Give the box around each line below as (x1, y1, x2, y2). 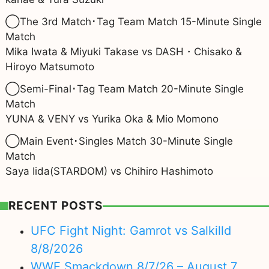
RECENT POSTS (8, 199, 103, 213)
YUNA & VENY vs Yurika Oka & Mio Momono (5, 112, 219, 125)
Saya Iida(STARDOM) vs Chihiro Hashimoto (5, 165, 213, 177)
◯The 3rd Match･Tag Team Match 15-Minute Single (5, 15, 262, 28)
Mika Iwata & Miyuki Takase (5, 45, 139, 58)
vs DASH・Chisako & (138, 45, 242, 58)
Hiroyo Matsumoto (5, 60, 94, 73)
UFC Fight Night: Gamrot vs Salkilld (31, 223, 231, 238)
